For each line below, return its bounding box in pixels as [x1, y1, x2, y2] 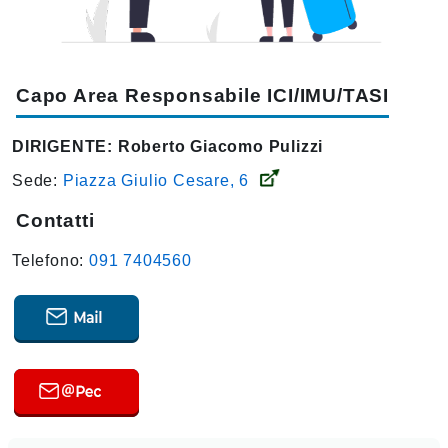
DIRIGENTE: [12, 138, 114, 156]
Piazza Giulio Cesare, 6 [62, 172, 250, 190]
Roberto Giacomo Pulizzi [113, 138, 324, 156]
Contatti [16, 210, 95, 232]
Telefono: [12, 252, 90, 270]
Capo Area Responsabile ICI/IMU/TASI [16, 85, 389, 107]
